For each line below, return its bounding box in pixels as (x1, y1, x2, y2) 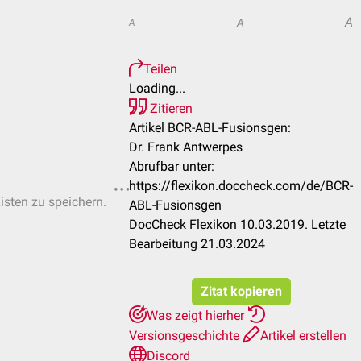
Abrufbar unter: (129, 159, 214, 174)
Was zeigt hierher (147, 308, 247, 323)
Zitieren (147, 101, 193, 116)
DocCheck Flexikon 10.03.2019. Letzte (129, 217, 346, 232)
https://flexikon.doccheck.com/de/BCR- (129, 178, 353, 193)
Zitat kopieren (200, 284, 282, 299)
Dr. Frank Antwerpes (129, 139, 243, 155)
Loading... (129, 81, 185, 96)
